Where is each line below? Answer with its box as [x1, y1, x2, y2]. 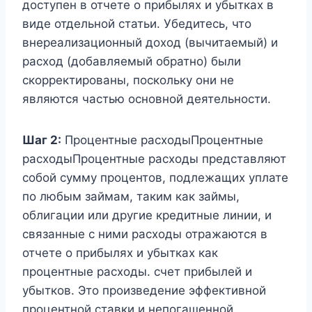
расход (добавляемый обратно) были [22, 54, 241, 68]
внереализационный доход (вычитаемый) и [22, 35, 278, 49]
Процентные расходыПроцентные [61, 132, 263, 147]
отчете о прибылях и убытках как [22, 245, 218, 260]
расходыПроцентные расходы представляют [22, 151, 286, 166]
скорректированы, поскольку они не [22, 72, 234, 87]
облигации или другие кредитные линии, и [22, 208, 272, 222]
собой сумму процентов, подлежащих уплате [22, 170, 288, 185]
